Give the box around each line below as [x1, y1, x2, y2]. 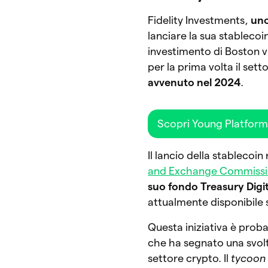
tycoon [231, 252, 266, 264]
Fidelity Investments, [148, 14, 251, 26]
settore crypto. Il [148, 252, 232, 264]
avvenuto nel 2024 [148, 76, 241, 88]
